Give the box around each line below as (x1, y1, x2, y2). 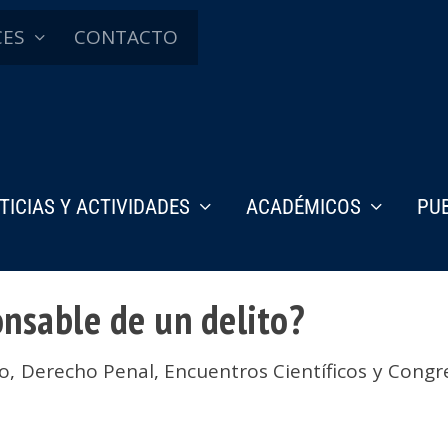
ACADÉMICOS (246, 194, 361, 219)
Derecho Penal (20, 357, 154, 384)
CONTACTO (74, 24, 178, 50)
